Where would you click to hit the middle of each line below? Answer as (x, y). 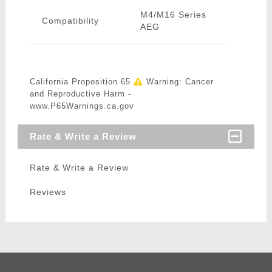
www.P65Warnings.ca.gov (82, 106)
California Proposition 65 (81, 82)
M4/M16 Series (173, 15)
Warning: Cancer (178, 82)
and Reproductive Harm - (80, 94)
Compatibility (70, 21)
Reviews (48, 192)
